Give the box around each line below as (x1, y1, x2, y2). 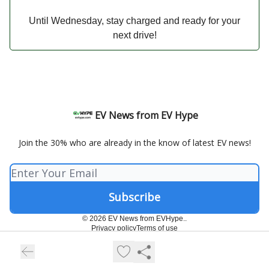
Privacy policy (91, 224, 136, 232)
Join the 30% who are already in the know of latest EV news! (18, 137, 251, 148)
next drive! (112, 29, 157, 40)
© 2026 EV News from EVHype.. (82, 214, 187, 223)
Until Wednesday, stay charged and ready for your (29, 15, 240, 26)
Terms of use (136, 224, 178, 232)
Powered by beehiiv (109, 238, 174, 248)
